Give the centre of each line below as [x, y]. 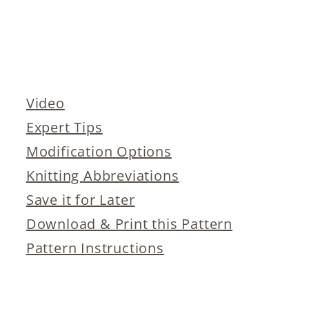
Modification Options [99, 151]
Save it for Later [80, 200]
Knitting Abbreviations [102, 176]
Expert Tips [64, 127]
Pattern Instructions [95, 248]
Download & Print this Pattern [129, 224]
